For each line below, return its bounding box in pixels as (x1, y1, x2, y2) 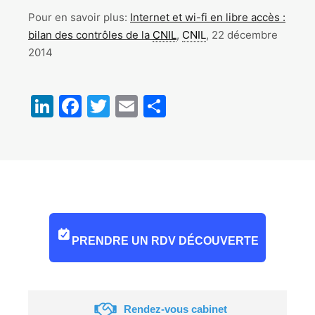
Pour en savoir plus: (28, 10, 130, 24)
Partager (166, 91, 259, 120)
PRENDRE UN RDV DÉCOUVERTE (72, 234, 259, 247)
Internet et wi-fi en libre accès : (130, 10, 285, 24)
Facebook (82, 91, 186, 120)
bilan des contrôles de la (28, 27, 153, 41)
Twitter (110, 91, 186, 120)
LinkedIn (53, 91, 143, 120)
